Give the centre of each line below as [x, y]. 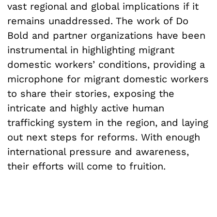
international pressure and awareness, [98, 151]
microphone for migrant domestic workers [108, 79]
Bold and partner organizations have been [106, 35]
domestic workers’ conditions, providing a [106, 64]
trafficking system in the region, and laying [108, 122]
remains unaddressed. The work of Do [98, 21]
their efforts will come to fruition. [88, 166]
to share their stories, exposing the [91, 93]
